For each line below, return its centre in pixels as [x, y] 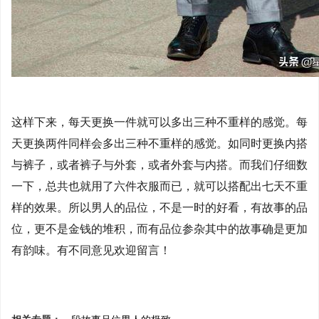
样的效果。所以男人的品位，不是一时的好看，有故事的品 [159, 207]
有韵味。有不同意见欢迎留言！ [91, 250]
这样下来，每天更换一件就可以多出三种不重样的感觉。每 [159, 122]
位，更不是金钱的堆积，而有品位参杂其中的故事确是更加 [159, 229]
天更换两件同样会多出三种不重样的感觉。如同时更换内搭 [159, 143]
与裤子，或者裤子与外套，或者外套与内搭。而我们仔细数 [159, 164]
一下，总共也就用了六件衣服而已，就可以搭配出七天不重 [159, 186]
